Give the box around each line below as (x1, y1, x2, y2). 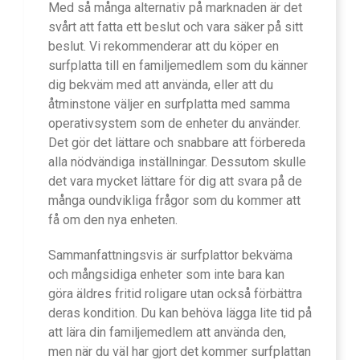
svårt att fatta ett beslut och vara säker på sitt (48, 19, 303, 35)
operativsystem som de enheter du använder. (48, 116, 301, 132)
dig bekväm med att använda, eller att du (48, 77, 273, 93)
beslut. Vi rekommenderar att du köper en (48, 39, 279, 55)
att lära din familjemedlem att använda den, (48, 325, 286, 341)
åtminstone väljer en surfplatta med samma (48, 96, 290, 112)
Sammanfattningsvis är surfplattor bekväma (48, 247, 292, 264)
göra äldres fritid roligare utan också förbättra (48, 286, 302, 302)
